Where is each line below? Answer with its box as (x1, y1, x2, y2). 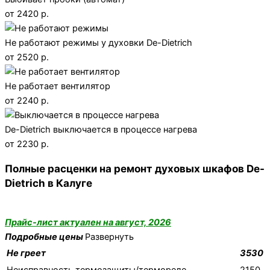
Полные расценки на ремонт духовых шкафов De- (5, 162, 265, 175)
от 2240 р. (5, 95, 49, 106)
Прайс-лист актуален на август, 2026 (5, 217, 171, 228)
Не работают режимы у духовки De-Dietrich (5, 37, 192, 48)
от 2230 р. (5, 138, 49, 149)
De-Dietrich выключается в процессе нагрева (5, 124, 197, 135)
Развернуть (85, 231, 134, 243)
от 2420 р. (5, 8, 49, 19)
